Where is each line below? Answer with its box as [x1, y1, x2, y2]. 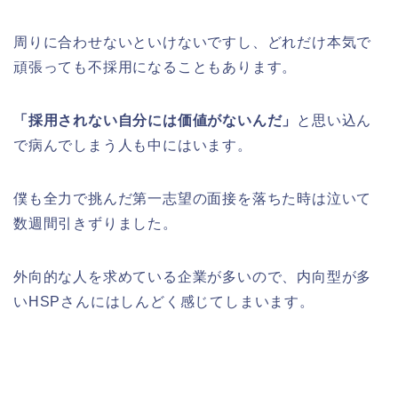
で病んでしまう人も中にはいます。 [13, 138, 252, 154]
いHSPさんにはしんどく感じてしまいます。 [13, 294, 314, 310]
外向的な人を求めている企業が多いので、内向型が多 [13, 269, 372, 285]
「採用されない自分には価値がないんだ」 [13, 113, 298, 129]
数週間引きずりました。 [13, 216, 178, 232]
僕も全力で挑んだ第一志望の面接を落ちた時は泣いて [13, 191, 372, 207]
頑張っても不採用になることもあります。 [13, 60, 298, 76]
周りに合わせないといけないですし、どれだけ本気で [13, 35, 372, 51]
